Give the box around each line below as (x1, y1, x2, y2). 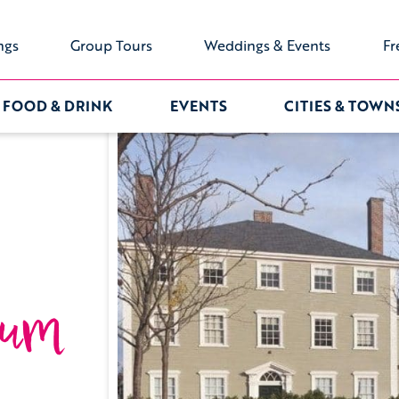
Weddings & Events (204, 35, 331, 56)
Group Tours (70, 35, 153, 56)
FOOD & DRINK (3, 94, 112, 117)
